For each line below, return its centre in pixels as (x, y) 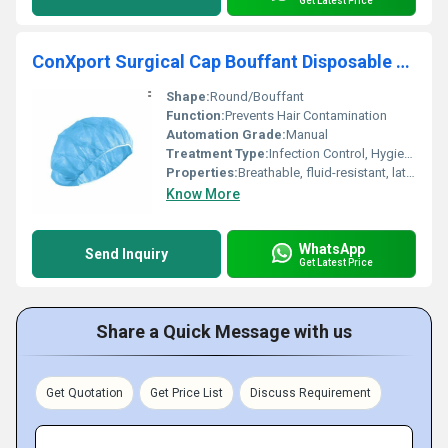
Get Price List (186, 393)
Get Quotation (84, 393)
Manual (307, 134)
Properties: (202, 172)
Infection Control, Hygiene (336, 153)
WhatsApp (332, 248)
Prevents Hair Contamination (306, 115)
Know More (203, 194)
